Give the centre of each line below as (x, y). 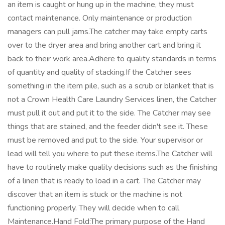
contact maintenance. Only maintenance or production (100, 18)
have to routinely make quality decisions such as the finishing (113, 167)
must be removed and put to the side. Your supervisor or (105, 140)
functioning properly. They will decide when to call (93, 208)
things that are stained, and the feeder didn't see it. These (108, 127)
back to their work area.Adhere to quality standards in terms (112, 59)
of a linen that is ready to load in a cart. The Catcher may (104, 181)
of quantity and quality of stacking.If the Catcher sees (99, 72)
